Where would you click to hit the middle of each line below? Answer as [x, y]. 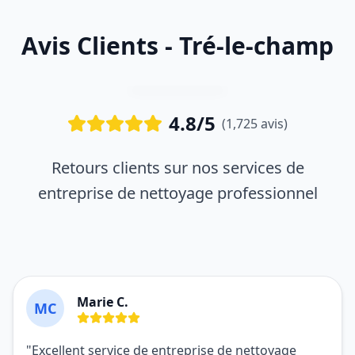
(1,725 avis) [255, 124]
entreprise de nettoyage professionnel [177, 193]
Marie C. [103, 302]
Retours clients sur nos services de [177, 168]
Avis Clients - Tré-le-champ [177, 46]
